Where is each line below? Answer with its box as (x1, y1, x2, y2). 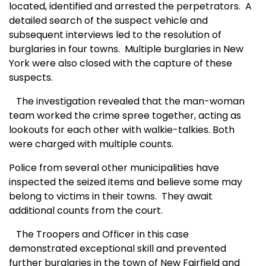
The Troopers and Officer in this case (9, 227, 189, 242)
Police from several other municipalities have (9, 161, 219, 175)
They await (161, 189, 213, 204)
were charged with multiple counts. (9, 137, 173, 151)
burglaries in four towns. (9, 42, 120, 56)
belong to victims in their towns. (9, 189, 157, 204)
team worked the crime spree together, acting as (9, 109, 241, 123)
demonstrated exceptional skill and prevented (9, 242, 226, 256)
